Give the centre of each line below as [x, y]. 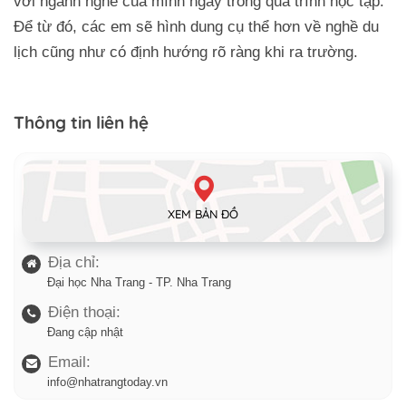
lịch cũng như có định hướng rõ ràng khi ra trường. [186, 52]
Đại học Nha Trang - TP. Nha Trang [139, 282]
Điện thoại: [84, 312]
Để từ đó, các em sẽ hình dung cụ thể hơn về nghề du [196, 26]
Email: [69, 362]
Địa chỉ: [74, 262]
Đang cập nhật [85, 332]
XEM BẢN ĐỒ [203, 213]
